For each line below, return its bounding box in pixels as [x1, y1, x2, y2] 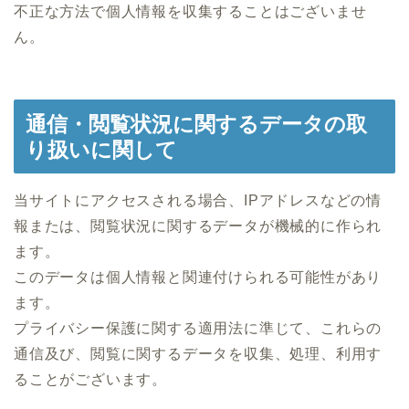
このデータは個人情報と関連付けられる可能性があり [14, 269, 383, 286]
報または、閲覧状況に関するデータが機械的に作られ [14, 218, 383, 235]
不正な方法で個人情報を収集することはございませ [14, 3, 367, 19]
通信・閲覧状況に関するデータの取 [26, 112, 367, 137]
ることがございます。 [14, 372, 168, 388]
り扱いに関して [26, 138, 177, 163]
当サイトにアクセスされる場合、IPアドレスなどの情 [14, 193, 382, 209]
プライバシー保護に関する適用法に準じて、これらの [14, 320, 383, 337]
